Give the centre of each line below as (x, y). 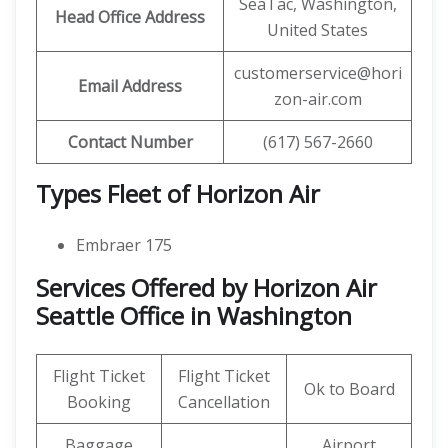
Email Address (130, 86)
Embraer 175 (124, 245)
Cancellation (224, 402)
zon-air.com (317, 99)
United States (317, 30)
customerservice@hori (317, 73)
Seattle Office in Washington (194, 315)
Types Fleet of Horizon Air (178, 193)
